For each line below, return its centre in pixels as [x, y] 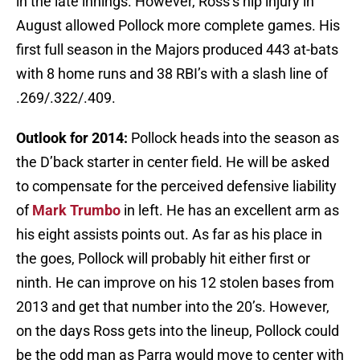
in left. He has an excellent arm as [230, 211]
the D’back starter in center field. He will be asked [173, 162]
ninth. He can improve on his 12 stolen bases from [175, 283]
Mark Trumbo [76, 211]
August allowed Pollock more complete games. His [178, 26]
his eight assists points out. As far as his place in [169, 235]
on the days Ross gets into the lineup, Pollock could [178, 331]
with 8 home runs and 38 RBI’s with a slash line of [172, 74]
